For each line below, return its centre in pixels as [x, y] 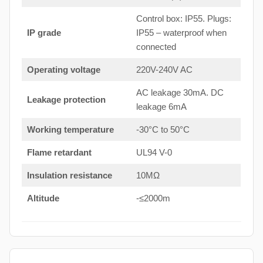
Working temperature [70, 129]
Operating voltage [63, 69]
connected [156, 46]
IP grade [44, 32]
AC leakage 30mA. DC [180, 92]
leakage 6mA [161, 106]
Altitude [43, 198]
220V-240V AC [164, 69]
